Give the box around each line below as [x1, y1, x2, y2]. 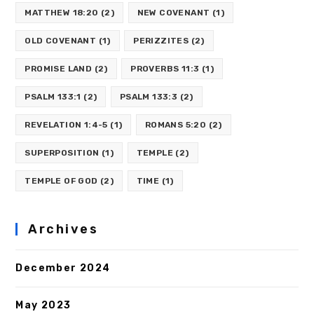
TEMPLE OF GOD [25, 176, 98, 186]
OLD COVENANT [25, 36, 97, 46]
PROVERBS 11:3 [130, 64, 200, 74]
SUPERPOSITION [25, 148, 100, 158]
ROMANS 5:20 [144, 120, 207, 130]
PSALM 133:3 [119, 92, 178, 102]
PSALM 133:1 [25, 92, 81, 102]
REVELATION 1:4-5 [25, 120, 108, 130]
